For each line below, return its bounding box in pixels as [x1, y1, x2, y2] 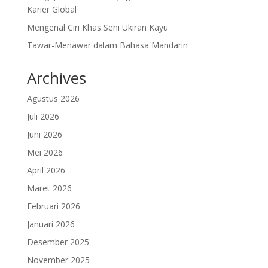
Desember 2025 [26, 236, 89, 248]
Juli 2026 [26, 111, 59, 123]
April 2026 [26, 165, 65, 176]
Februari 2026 [26, 200, 80, 212]
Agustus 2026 [26, 93, 80, 105]
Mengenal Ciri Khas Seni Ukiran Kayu [26, 22, 168, 33]
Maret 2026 [26, 182, 72, 194]
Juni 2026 [26, 129, 62, 141]
